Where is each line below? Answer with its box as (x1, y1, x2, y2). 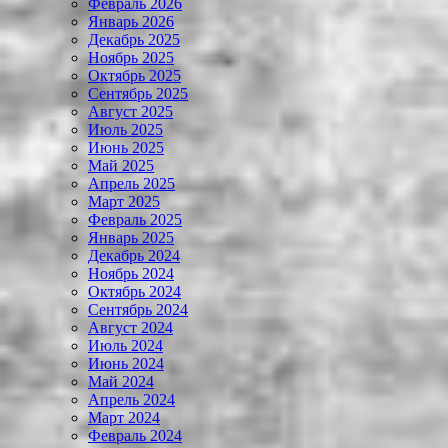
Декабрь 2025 (88, 31, 180, 49)
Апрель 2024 (88, 391, 175, 409)
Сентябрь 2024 (88, 301, 188, 319)
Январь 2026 (88, 13, 174, 31)
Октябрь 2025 (88, 67, 181, 85)
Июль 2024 (88, 337, 163, 355)
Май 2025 (88, 157, 154, 175)
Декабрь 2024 (88, 247, 180, 265)
